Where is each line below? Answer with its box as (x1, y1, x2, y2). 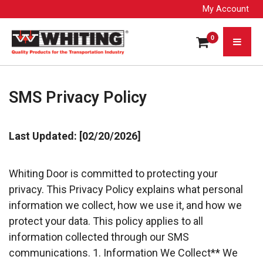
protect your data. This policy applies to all (9, 214, 203, 227)
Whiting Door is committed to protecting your (9, 167, 218, 180)
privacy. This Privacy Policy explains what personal (9, 183, 243, 195)
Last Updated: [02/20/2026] (9, 129, 141, 142)
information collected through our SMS (9, 230, 189, 243)
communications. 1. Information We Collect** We (9, 246, 238, 259)
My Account (203, 4, 249, 14)
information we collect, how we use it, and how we (9, 198, 242, 211)
